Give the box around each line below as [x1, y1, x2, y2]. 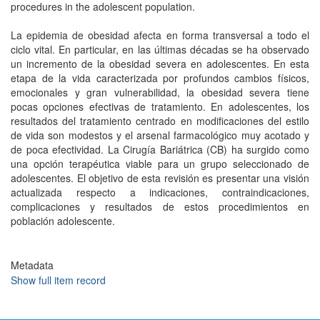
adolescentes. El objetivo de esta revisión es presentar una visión [11, 171, 309, 185]
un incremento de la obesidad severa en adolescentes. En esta [11, 56, 309, 71]
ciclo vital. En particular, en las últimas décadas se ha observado [11, 42, 309, 56]
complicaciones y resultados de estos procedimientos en [11, 199, 309, 214]
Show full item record [11, 273, 106, 287]
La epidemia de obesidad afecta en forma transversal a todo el [11, 28, 309, 42]
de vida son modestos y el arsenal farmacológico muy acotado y [11, 128, 309, 142]
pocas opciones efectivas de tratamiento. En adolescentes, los [11, 99, 309, 114]
